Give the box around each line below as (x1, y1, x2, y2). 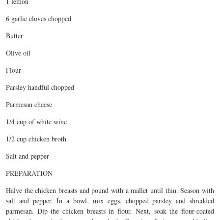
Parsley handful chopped (6, 82, 74, 92)
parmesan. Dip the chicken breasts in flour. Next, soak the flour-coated (6, 206, 214, 216)
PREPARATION (6, 168, 53, 178)
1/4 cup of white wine (6, 117, 67, 126)
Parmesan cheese (6, 100, 52, 109)
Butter (6, 31, 23, 40)
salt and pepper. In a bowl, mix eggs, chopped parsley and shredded (6, 196, 214, 205)
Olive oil (6, 48, 30, 57)
